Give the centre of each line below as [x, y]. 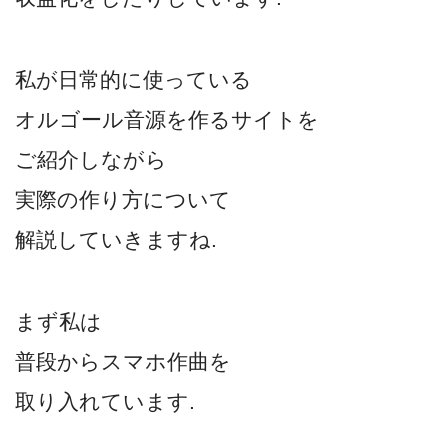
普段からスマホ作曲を [123, 361]
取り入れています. [105, 401]
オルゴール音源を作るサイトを [167, 119]
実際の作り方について [123, 199]
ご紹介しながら [91, 159]
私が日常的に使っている [133, 79]
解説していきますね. [116, 239]
